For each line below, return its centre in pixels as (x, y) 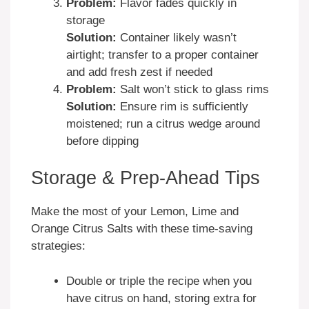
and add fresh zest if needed (139, 72)
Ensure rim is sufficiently (182, 106)
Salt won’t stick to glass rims (193, 89)
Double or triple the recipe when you (159, 281)
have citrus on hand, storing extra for (161, 298)
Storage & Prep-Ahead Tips (146, 178)
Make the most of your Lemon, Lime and (135, 212)
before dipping (102, 141)
